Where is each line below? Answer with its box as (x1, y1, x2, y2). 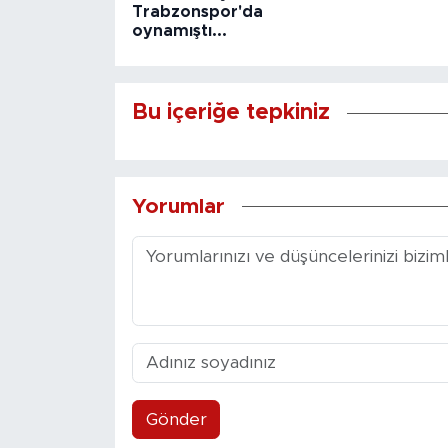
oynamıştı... (131, 22, 227, 39)
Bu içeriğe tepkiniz (131, 102, 330, 125)
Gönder (145, 411, 207, 429)
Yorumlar (131, 196, 225, 218)
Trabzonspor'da (131, 3, 263, 20)
